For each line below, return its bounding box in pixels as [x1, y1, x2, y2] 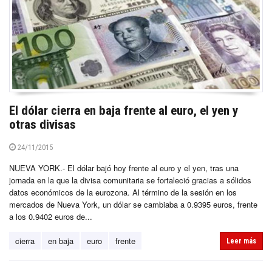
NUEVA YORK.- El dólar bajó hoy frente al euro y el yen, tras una [9, 161, 239, 174]
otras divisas [9, 117, 76, 132]
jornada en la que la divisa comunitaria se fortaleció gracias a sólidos [9, 174, 251, 186]
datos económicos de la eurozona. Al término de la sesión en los [9, 186, 237, 198]
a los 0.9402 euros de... [9, 210, 92, 222]
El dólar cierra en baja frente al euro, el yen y [9, 103, 238, 118]
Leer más [226, 236, 256, 245]
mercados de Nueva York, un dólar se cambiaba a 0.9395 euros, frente [9, 198, 257, 210]
